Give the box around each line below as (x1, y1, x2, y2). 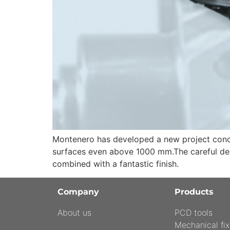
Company (57, 186, 99, 197)
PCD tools (175, 207, 213, 218)
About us (57, 207, 91, 218)
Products (175, 186, 214, 197)
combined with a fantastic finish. (52, 159, 179, 169)
